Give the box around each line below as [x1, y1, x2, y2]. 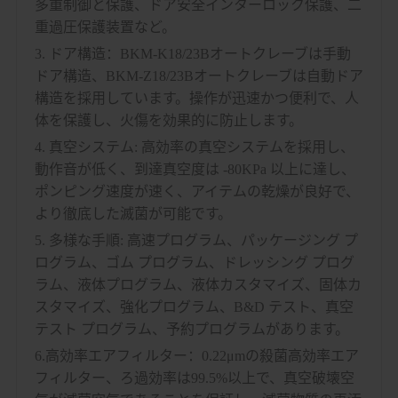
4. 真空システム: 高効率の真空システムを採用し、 [34, 139, 354, 155]
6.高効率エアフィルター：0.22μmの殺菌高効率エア [34, 347, 359, 363]
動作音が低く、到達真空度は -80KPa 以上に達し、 [34, 161, 355, 177]
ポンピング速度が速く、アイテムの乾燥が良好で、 [34, 183, 360, 199]
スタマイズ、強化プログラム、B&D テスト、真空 [34, 298, 354, 314]
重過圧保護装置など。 [34, 19, 176, 35]
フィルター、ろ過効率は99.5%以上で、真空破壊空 [34, 370, 354, 386]
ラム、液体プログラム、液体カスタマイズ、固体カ [34, 276, 362, 292]
